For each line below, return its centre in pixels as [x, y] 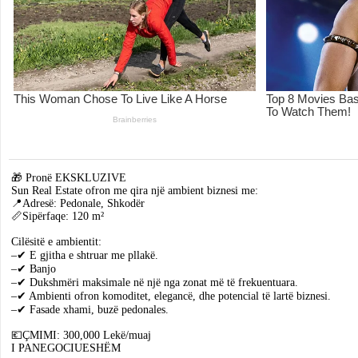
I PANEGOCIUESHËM [66, 348]
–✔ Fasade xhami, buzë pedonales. [90, 310]
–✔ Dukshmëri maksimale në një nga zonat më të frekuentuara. [155, 283]
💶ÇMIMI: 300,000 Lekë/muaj [81, 336]
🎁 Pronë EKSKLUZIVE [69, 178]
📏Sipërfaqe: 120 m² [58, 217]
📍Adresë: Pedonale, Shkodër [78, 204]
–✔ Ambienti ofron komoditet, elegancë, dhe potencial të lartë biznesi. [171, 296]
